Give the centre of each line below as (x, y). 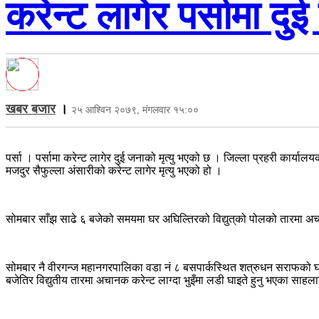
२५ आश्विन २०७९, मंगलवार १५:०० (135, 110)
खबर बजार (31, 109)
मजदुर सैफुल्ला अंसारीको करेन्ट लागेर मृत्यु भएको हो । (114, 170)
